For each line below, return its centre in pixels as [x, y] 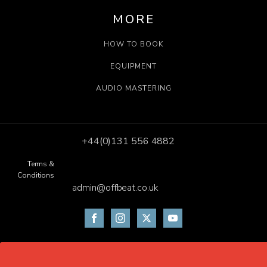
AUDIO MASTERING [133, 88]
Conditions [36, 175]
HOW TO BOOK [133, 44]
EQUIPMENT [133, 66]
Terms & [41, 164]
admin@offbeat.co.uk [115, 187]
